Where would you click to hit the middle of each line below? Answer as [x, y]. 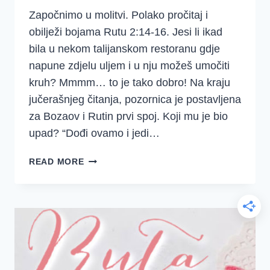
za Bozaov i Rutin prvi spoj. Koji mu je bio [128, 117]
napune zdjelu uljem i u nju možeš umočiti [129, 66]
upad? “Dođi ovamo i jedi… [94, 133]
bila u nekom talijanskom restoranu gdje [124, 49]
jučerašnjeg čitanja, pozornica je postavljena [135, 100]
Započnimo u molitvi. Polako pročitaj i [118, 15]
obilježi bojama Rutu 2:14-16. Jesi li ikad [126, 32]
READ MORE [57, 162]
